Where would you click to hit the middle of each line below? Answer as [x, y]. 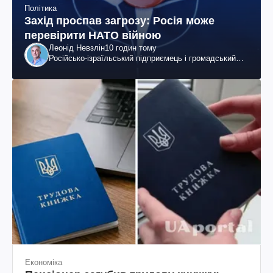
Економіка [44, 262]
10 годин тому [131, 48]
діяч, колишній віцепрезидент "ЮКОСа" [122, 68]
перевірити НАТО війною [93, 35]
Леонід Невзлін [77, 48]
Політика [41, 8]
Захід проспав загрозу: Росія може [119, 20]
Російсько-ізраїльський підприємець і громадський [142, 58]
